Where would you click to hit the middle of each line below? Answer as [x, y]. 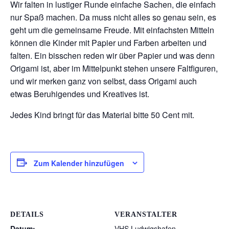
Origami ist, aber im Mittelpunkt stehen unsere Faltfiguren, [114, 68]
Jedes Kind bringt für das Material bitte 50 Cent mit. [102, 114]
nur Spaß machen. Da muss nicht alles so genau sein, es [113, 17]
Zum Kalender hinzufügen [79, 163]
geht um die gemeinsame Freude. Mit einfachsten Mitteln [112, 30]
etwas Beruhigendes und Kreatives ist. [80, 94]
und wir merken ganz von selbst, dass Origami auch [104, 81]
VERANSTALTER [146, 214]
